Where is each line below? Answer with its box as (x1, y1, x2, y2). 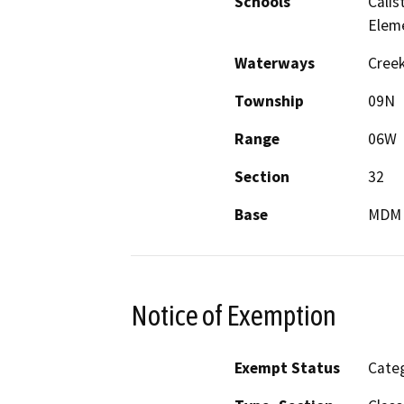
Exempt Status (234, 358, 340, 379)
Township (234, 90, 304, 111)
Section (234, 166, 289, 187)
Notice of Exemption (131, 298, 336, 332)
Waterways (234, 52, 315, 73)
